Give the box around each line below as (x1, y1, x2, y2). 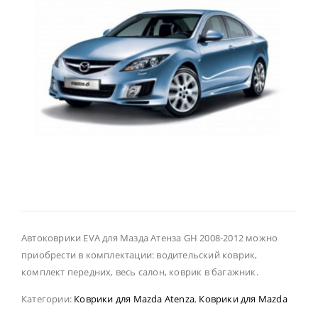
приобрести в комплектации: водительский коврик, (21, 248, 258, 261)
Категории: (21, 292, 75, 305)
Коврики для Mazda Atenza (74, 292, 195, 305)
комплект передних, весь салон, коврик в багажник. (21, 265, 258, 278)
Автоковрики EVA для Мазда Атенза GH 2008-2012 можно (21, 231, 278, 244)
